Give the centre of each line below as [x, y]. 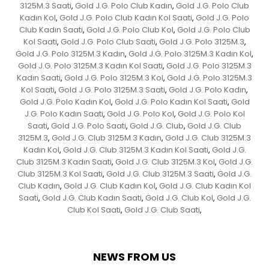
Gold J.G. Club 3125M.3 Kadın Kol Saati [135, 150]
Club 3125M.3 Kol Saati [60, 174]
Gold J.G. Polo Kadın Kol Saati [171, 101]
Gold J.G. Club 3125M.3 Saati [160, 174]
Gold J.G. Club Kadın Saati [92, 198]
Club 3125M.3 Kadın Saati [64, 162]
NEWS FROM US [134, 256]
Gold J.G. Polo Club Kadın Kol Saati [126, 17]
